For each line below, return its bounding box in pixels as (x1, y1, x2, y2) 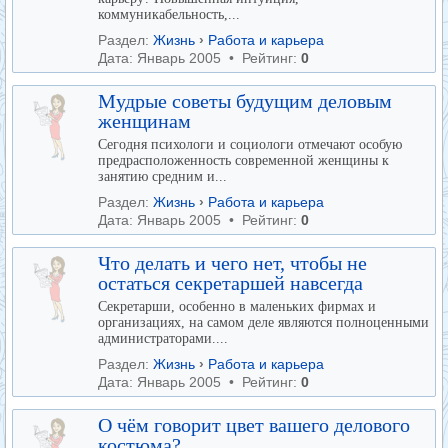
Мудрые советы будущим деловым (98, 90, 392, 112)
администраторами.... (98, 331, 228, 346)
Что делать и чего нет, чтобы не (98, 252, 367, 274)
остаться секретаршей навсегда (98, 272, 363, 294)
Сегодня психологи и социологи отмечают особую (98, 137, 402, 152)
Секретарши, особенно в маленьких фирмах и (98, 299, 376, 314)
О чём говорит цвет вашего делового (98, 414, 410, 436)
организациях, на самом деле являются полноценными (98, 315, 429, 330)
